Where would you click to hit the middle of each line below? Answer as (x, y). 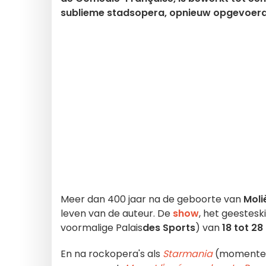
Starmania (188, 254)
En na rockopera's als (110, 254)
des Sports (169, 228)
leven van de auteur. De (117, 213)
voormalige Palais (102, 228)
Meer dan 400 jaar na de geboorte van (152, 199)
